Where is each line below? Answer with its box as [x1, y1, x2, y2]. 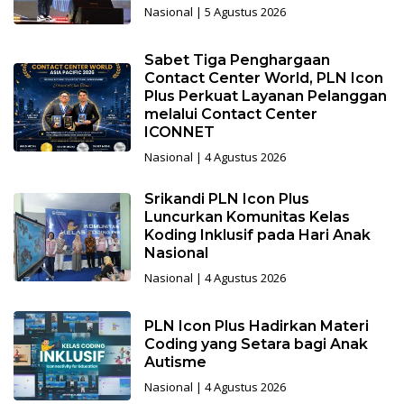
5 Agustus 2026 [204, 4, 286, 21]
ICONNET [143, 124, 215, 142]
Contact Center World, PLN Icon [143, 69, 383, 87]
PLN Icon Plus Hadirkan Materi [143, 317, 369, 335]
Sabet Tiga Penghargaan [143, 51, 330, 69]
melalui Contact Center [143, 106, 317, 124]
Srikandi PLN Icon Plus [143, 190, 309, 208]
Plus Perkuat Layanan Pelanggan [143, 87, 387, 106]
